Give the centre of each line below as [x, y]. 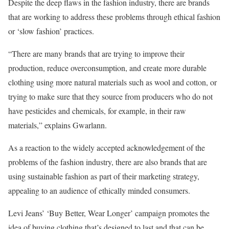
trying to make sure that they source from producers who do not [110, 97]
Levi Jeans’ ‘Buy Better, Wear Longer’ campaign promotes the [109, 213]
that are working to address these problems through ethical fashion [114, 17]
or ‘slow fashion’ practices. [51, 31]
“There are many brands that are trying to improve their [96, 54]
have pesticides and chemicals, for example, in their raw [97, 111]
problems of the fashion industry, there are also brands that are [108, 162]
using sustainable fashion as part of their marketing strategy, [104, 176]
